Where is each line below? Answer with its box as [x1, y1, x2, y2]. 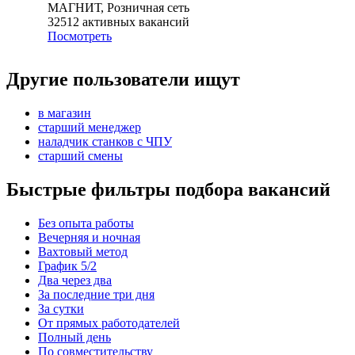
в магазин [38, 106, 91, 120]
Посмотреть [48, 29, 112, 44]
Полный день [38, 330, 111, 344]
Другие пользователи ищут [6, 69, 240, 90]
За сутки [38, 301, 84, 315]
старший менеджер [38, 120, 141, 135]
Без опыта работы [38, 216, 134, 230]
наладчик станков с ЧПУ [38, 135, 172, 149]
